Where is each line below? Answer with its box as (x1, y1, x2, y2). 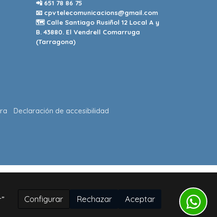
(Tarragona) (35, 37, 76, 46)
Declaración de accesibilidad (14, 106, 109, 115)
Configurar (24, 194, 63, 204)
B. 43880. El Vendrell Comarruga (35, 28, 140, 36)
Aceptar (124, 194, 155, 204)
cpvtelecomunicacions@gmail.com (44, 8, 158, 16)
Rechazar (76, 194, 112, 204)
